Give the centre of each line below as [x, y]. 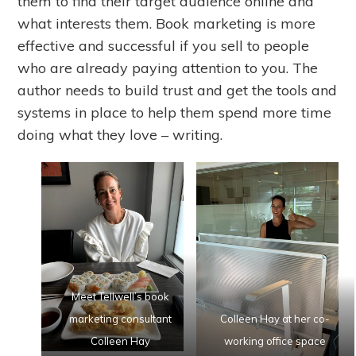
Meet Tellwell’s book [121, 296]
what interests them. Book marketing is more [167, 23]
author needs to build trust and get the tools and [178, 90]
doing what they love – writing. [120, 134]
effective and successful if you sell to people [164, 45]
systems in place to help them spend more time [175, 112]
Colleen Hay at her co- [275, 318]
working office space [275, 341]
